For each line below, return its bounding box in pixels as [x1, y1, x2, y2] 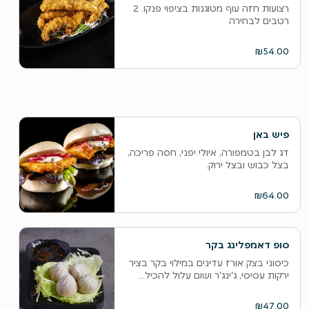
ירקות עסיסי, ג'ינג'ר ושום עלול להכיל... [138, 269, 289, 281]
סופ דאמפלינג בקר [205, 239, 289, 251]
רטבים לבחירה [228, 14, 289, 27]
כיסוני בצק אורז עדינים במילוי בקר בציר [128, 257, 289, 269]
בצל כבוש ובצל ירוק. [206, 159, 289, 171]
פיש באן [252, 128, 289, 141]
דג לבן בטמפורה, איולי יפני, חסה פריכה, [127, 146, 289, 159]
